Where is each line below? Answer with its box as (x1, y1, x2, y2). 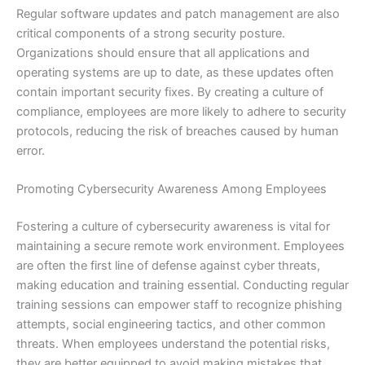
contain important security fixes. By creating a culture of (16, 84, 323, 99)
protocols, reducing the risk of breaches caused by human (16, 123, 339, 139)
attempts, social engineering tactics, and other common (16, 317, 326, 332)
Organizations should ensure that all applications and (16, 45, 310, 60)
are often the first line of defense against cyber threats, (16, 258, 320, 274)
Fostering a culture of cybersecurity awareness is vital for (16, 219, 330, 235)
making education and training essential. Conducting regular (16, 278, 349, 293)
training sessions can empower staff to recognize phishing (16, 297, 342, 313)
